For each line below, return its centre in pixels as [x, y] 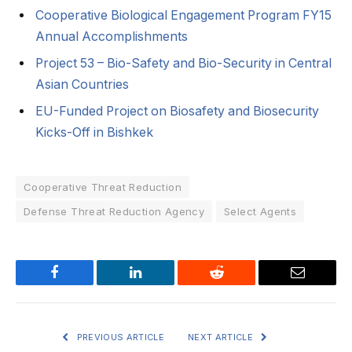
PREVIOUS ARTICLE [119, 337]
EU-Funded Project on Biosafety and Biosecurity [177, 111]
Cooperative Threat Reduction [103, 187]
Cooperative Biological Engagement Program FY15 [183, 15]
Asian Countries [82, 84]
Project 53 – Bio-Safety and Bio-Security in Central [183, 63]
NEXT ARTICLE [222, 337]
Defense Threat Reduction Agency [114, 211]
